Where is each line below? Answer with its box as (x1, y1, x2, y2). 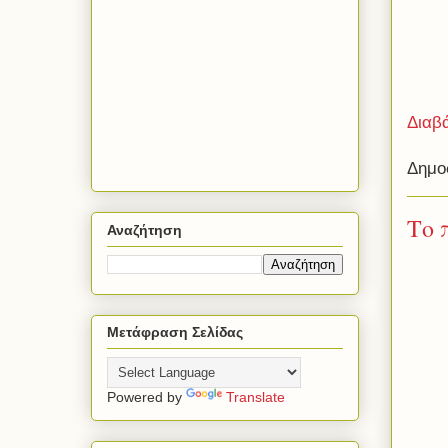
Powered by (107, 389, 186, 406)
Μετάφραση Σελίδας (107, 324, 243, 341)
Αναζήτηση (107, 221, 182, 238)
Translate (226, 389, 285, 406)
